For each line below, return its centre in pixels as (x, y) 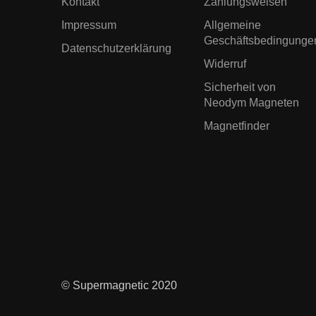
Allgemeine (232, 25)
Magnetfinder (236, 126)
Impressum (89, 25)
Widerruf (225, 63)
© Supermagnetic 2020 (119, 285)
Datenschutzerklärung (116, 48)
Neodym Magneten (251, 102)
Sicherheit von (239, 87)
